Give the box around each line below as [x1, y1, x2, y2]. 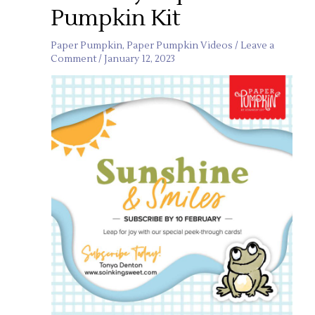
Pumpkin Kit [51, 4, 181, 33]
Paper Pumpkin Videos [127, 39, 233, 52]
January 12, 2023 [104, 53, 176, 65]
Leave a [240, 39, 275, 52]
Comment [51, 53, 97, 65]
